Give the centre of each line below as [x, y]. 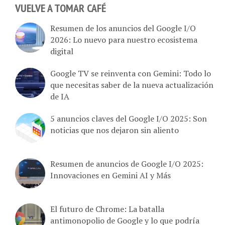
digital [62, 50]
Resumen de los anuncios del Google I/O [123, 27]
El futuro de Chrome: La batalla [107, 208]
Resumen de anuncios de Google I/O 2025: [127, 163]
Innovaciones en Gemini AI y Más [110, 175]
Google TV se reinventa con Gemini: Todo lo [131, 73]
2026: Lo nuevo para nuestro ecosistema [124, 39]
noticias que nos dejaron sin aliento [115, 129]
